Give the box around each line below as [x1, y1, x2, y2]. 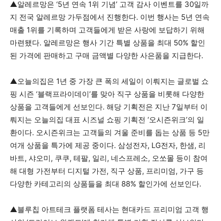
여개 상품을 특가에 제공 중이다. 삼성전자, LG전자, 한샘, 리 [10, 141, 206, 150]
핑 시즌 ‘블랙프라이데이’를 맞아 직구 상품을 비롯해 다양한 [10, 89, 204, 99]
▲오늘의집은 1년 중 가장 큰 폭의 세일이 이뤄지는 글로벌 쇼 [10, 76, 209, 86]
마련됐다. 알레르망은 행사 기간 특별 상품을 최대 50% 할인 [10, 38, 205, 47]
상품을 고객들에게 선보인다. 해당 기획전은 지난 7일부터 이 [10, 102, 208, 111]
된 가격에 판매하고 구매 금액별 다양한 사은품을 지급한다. [10, 51, 203, 60]
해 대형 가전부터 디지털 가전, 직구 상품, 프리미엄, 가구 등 [10, 166, 204, 176]
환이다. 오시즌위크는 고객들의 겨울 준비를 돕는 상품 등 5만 [10, 128, 210, 137]
